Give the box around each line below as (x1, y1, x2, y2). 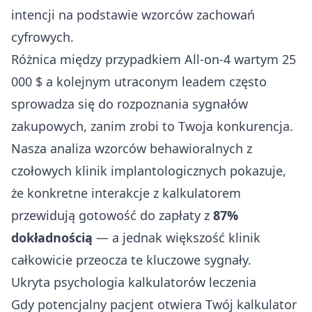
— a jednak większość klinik (93, 228, 260, 246)
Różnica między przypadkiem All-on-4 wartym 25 (11, 50, 296, 68)
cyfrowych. (11, 28, 74, 45)
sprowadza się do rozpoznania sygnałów (11, 95, 248, 112)
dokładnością (11, 228, 93, 246)
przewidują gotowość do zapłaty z (11, 206, 213, 224)
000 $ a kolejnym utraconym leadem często (11, 72, 267, 90)
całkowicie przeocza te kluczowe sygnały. (11, 251, 251, 268)
